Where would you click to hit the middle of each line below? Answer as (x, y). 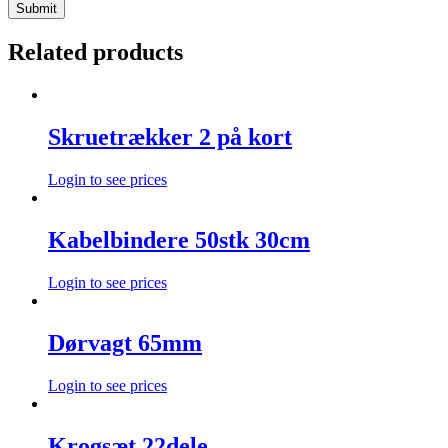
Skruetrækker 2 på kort (170, 137)
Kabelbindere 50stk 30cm (179, 239)
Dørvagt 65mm (125, 342)
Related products (95, 52)
